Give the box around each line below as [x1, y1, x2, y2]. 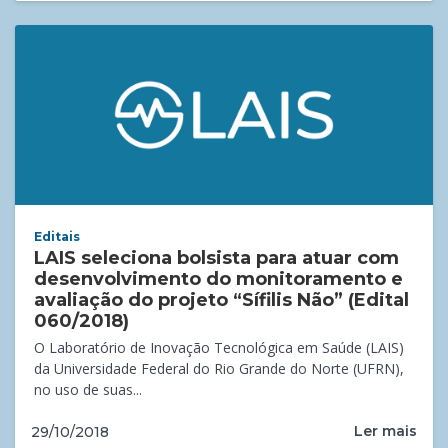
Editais [34, 229, 81, 245]
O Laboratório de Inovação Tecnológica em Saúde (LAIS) [34, 338, 405, 358]
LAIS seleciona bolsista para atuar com [34, 247, 400, 270]
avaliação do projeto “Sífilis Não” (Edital [34, 289, 410, 312]
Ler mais [354, 422, 417, 441]
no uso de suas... [34, 380, 143, 400]
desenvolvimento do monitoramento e [34, 268, 404, 291]
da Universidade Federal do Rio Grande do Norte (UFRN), [34, 359, 405, 379]
